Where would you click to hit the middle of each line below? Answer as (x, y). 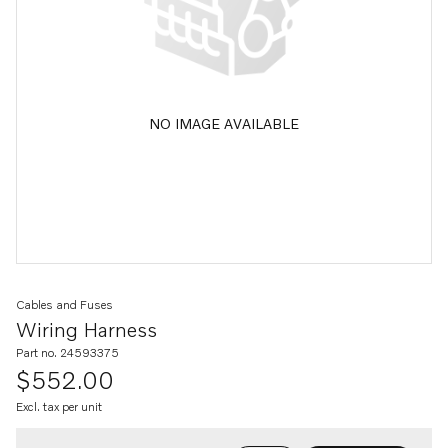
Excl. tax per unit (59, 406)
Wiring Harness (86, 329)
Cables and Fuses (64, 304)
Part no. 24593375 (67, 352)
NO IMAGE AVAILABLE (224, 123)
